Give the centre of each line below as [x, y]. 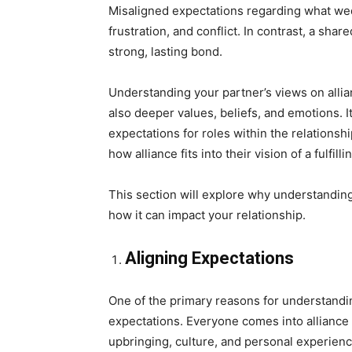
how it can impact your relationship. [207, 215]
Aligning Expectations [209, 258]
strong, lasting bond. [165, 52]
